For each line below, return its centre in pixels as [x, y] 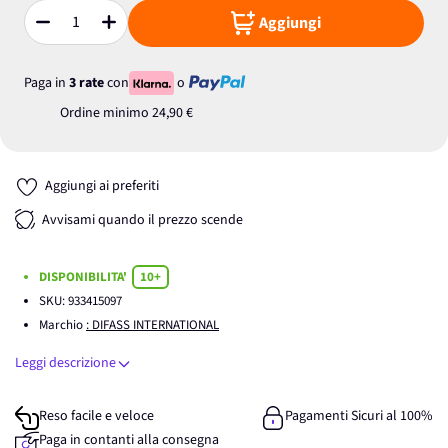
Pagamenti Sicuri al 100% [359, 416]
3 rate [86, 82]
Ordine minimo [106, 113]
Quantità [49, 30]
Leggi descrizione [65, 363]
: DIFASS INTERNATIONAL [152, 325]
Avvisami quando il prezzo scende [142, 220]
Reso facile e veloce [96, 416]
